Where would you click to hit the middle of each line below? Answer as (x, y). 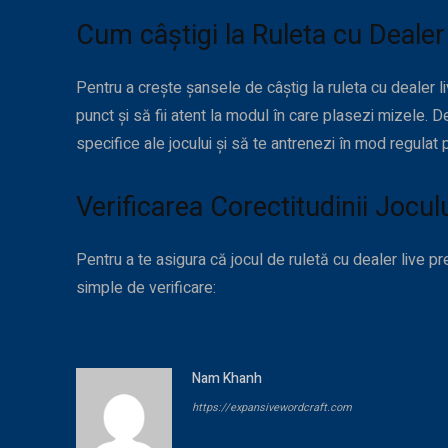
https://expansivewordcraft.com (272, 408)
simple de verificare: (146, 288)
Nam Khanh (227, 379)
